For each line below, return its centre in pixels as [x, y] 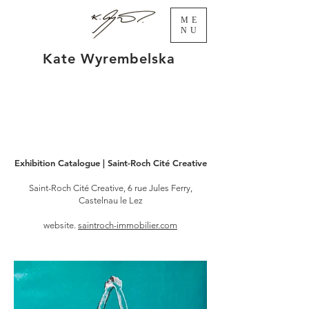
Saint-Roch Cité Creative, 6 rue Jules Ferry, [110, 188]
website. [61, 225]
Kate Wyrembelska [109, 59]
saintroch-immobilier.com [128, 225]
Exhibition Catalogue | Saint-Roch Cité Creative [110, 163]
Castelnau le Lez [110, 200]
